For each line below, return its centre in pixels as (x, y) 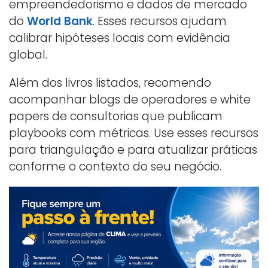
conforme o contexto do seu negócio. (115, 166)
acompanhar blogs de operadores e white (130, 99)
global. (28, 54)
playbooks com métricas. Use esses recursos (134, 133)
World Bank (60, 21)
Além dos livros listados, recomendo (110, 83)
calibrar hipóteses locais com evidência (120, 38)
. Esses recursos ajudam (160, 21)
